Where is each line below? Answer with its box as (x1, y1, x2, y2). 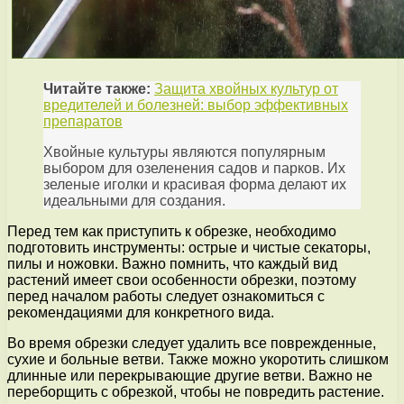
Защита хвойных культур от (154, 80, 338, 96)
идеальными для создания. (43, 192, 225, 208)
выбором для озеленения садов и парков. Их (43, 160, 345, 176)
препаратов (43, 113, 123, 129)
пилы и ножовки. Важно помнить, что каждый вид (7, 255, 337, 271)
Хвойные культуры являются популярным (43, 143, 326, 160)
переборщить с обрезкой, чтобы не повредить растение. (7, 383, 384, 399)
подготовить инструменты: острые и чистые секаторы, (7, 239, 371, 255)
